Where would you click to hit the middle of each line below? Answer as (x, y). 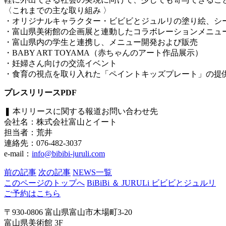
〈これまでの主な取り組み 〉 (58, 11)
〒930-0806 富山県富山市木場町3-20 (68, 212)
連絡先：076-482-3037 (43, 143)
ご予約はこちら (32, 194)
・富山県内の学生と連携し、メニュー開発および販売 (101, 42)
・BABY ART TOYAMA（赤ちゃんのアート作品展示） (103, 53)
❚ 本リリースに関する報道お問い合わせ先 (81, 111)
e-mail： (18, 154)
